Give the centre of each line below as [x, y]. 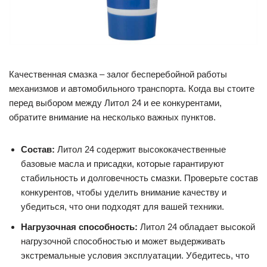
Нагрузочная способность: [79, 227]
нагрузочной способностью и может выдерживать [123, 241]
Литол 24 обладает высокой [196, 227]
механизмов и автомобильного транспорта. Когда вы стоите [132, 89]
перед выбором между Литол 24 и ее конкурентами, [115, 103]
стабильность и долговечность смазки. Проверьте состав [139, 178]
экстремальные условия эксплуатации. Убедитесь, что [135, 256]
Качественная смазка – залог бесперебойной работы [118, 74]
